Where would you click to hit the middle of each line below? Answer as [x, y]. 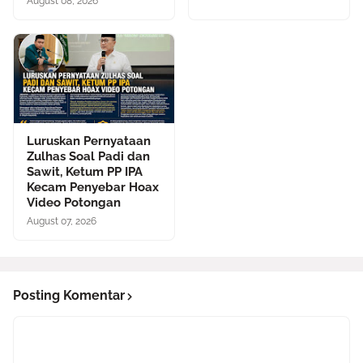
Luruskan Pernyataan [89, 141]
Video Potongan [74, 203]
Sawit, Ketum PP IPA [85, 172]
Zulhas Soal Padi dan [88, 156]
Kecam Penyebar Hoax [93, 187]
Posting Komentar [69, 295]
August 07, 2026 [62, 221]
